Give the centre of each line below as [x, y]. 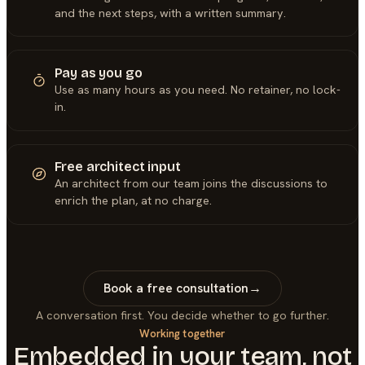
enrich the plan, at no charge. [133, 201]
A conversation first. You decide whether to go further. [182, 316]
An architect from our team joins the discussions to [191, 184]
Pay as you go [98, 73]
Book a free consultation [176, 288]
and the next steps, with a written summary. [170, 13]
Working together [182, 334]
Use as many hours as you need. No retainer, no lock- [197, 90]
